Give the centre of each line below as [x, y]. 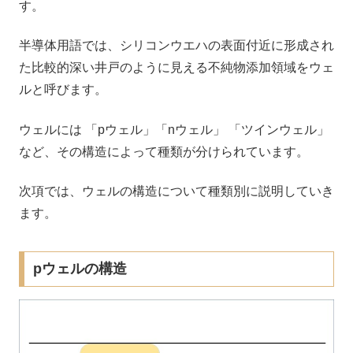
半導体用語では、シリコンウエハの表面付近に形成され [176, 46]
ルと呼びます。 [63, 90]
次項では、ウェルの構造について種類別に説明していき [176, 191]
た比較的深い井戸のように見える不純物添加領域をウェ [176, 68]
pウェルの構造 [80, 269]
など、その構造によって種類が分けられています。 [164, 151]
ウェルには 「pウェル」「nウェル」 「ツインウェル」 [174, 129]
